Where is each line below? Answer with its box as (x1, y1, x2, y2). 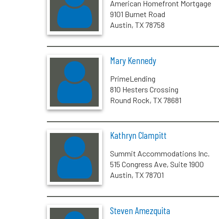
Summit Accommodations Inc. (109, 149, 210, 158)
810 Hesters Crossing (109, 84, 178, 94)
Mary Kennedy (109, 54, 156, 66)
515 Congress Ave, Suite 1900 (109, 159, 204, 169)
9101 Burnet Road (109, 9, 165, 19)
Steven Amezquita (109, 204, 170, 216)
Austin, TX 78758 (109, 20, 165, 29)
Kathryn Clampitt (109, 129, 167, 141)
